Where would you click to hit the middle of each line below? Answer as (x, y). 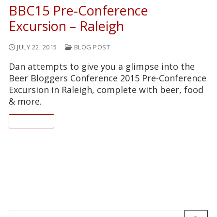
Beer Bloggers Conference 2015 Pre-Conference (108, 78)
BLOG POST (91, 47)
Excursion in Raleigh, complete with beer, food (106, 90)
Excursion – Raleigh (66, 26)
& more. (25, 101)
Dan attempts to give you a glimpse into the (102, 67)
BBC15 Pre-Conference (78, 11)
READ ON (31, 121)
